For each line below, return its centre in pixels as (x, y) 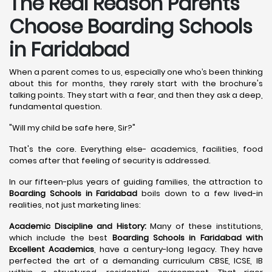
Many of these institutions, (205, 226)
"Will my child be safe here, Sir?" (72, 128)
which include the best (61, 238)
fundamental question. (56, 107)
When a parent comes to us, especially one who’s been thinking (136, 72)
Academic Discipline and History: (78, 226)
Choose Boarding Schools (131, 26)
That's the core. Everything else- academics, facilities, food (136, 149)
